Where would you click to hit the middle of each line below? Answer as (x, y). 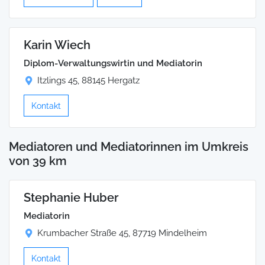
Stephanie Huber (71, 198)
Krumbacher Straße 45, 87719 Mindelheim (122, 233)
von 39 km (38, 161)
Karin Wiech (57, 45)
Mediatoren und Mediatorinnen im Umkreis (129, 146)
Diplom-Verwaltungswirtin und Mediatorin (113, 64)
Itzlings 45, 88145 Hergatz (88, 81)
